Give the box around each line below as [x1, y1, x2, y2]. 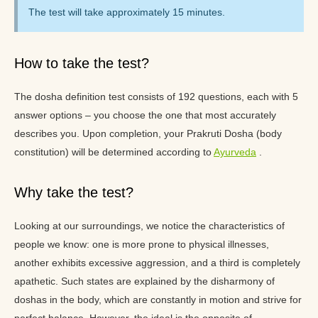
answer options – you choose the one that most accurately [14, 109, 276, 121]
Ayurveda [214, 146, 256, 158]
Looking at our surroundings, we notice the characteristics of [14, 220, 285, 231]
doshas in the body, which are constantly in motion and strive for [14, 294, 302, 305]
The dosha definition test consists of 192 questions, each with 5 [14, 91, 298, 102]
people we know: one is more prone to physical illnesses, [14, 238, 269, 250]
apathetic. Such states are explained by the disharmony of [14, 275, 275, 287]
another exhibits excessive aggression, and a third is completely [14, 257, 300, 268]
